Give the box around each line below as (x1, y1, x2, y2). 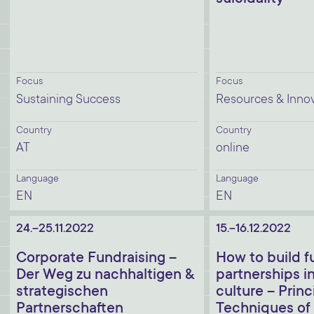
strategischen (16, 284, 108, 301)
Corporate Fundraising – (16, 250, 177, 267)
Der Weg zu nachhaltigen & (16, 267, 194, 284)
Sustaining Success (16, 93, 121, 107)
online (216, 142, 250, 156)
